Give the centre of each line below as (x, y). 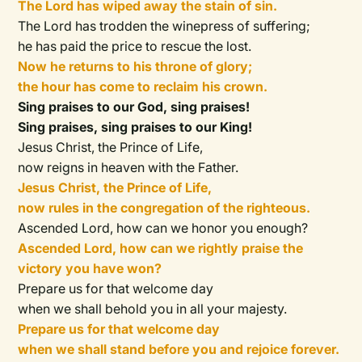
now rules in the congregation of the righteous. (164, 208)
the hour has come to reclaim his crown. (143, 86)
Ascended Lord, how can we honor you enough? (163, 228)
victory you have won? (90, 268)
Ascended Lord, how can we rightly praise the (161, 248)
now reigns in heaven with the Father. (128, 167)
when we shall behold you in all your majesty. (153, 309)
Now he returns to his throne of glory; (135, 66)
